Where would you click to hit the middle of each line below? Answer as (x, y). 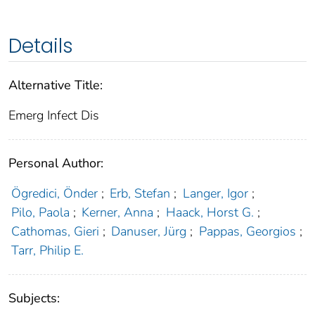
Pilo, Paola (40, 213)
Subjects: (34, 298)
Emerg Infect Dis (54, 116)
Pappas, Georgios (247, 232)
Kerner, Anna (118, 213)
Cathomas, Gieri (55, 232)
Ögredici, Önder (54, 194)
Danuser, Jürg (149, 232)
